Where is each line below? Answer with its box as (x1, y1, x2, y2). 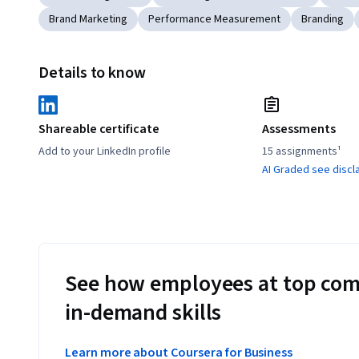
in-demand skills (65, 296, 222, 329)
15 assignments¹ (262, 143, 342, 160)
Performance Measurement (148, 11, 280, 28)
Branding (301, 11, 344, 28)
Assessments (262, 120, 336, 139)
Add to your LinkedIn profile (38, 143, 171, 160)
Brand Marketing (49, 11, 127, 28)
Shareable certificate (38, 120, 159, 139)
